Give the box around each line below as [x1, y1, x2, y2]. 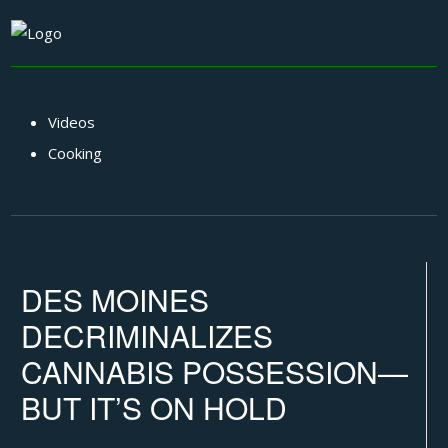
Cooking [47, 143, 102, 163]
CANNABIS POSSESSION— [21, 350, 409, 394]
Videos [47, 111, 95, 132]
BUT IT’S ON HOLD [21, 386, 288, 430]
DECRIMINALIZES [21, 314, 274, 358]
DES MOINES [21, 278, 210, 322]
